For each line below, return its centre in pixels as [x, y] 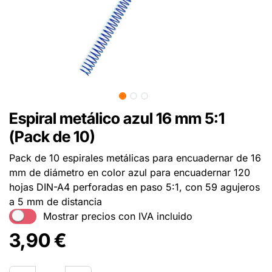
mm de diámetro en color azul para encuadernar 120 [130, 172]
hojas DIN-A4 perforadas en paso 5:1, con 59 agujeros [134, 187]
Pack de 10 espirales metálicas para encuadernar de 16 [135, 158]
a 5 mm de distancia [56, 201]
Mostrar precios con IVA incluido [117, 216]
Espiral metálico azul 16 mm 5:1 [117, 118]
